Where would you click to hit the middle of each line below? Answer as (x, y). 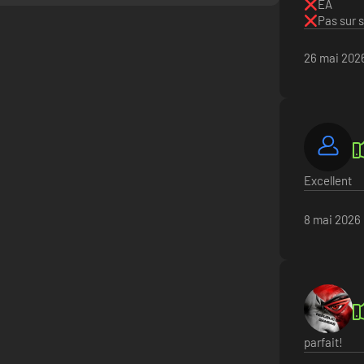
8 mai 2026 (332, 219)
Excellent (328, 180)
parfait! (323, 342)
